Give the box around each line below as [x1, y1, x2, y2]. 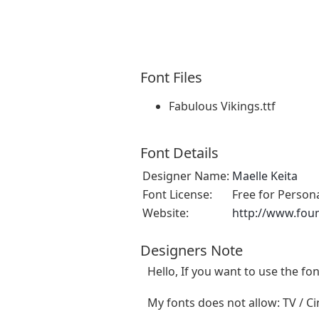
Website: [142, 205, 189, 221]
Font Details [140, 143, 219, 163]
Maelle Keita [232, 168, 298, 184]
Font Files [140, 68, 202, 88]
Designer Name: [142, 168, 229, 184]
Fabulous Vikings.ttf [169, 98, 276, 115]
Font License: [142, 187, 212, 203]
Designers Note [140, 241, 243, 261]
